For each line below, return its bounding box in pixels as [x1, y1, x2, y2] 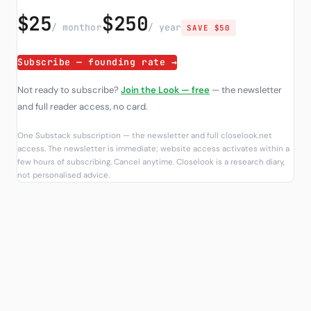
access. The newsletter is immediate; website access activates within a [17, 144, 289, 154]
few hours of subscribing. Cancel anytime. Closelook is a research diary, [17, 157, 285, 167]
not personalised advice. [17, 170, 110, 180]
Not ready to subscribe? [17, 84, 121, 96]
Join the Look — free [121, 84, 210, 96]
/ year [148, 22, 182, 33]
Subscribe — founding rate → [17, 56, 178, 68]
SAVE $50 [187, 23, 231, 33]
